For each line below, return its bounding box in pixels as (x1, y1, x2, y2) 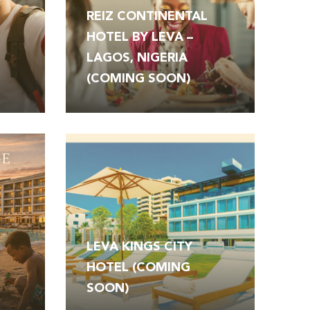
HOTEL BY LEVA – (86, 30, 193, 44)
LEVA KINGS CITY (86, 241, 192, 254)
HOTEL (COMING (86, 262, 190, 275)
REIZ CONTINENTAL (86, 10, 208, 23)
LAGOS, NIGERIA (86, 51, 188, 64)
